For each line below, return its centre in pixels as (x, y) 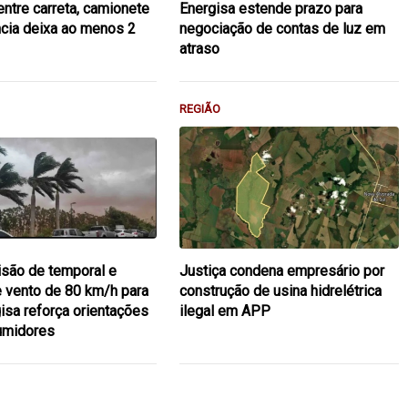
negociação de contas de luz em (282, 28)
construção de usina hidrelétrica (280, 291)
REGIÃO (199, 108)
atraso (199, 48)
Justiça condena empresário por (281, 270)
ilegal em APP (224, 311)
